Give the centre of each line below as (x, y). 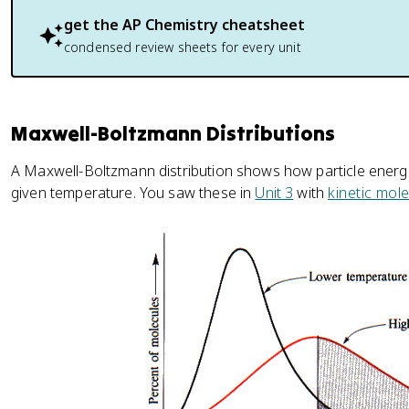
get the (93, 25)
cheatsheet (262, 25)
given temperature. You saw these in (133, 193)
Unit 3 (274, 193)
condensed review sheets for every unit (183, 47)
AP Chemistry (170, 25)
